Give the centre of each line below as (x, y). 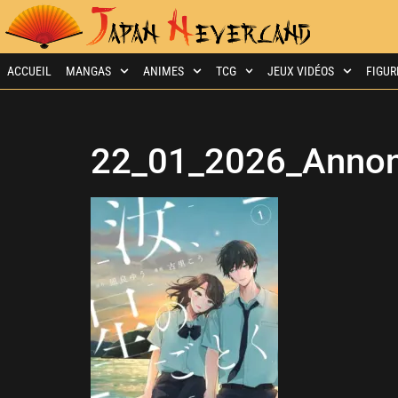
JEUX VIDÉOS (301, 71)
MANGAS (88, 71)
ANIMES (163, 71)
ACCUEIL (29, 71)
